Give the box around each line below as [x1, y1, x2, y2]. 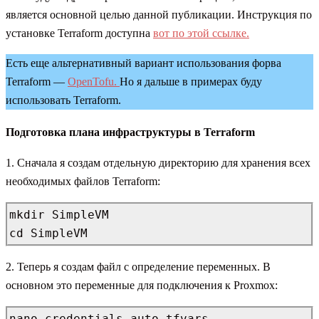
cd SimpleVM [9, 226, 88, 240]
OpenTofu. [68, 75, 120, 88]
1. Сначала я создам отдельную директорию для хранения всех [6, 156, 310, 169]
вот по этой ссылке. [153, 27, 249, 40]
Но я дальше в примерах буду [120, 75, 262, 88]
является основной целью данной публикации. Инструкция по [6, 9, 312, 21]
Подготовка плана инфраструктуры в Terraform [6, 125, 255, 138]
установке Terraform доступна [6, 27, 153, 40]
